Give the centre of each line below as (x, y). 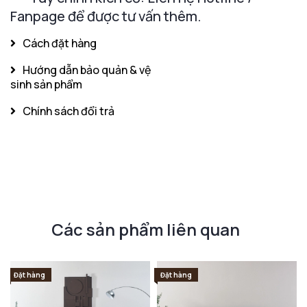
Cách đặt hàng (60, 43)
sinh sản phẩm (46, 84)
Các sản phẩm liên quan (146, 229)
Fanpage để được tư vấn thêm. (106, 16)
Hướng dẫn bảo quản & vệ (87, 70)
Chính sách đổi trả (69, 111)
